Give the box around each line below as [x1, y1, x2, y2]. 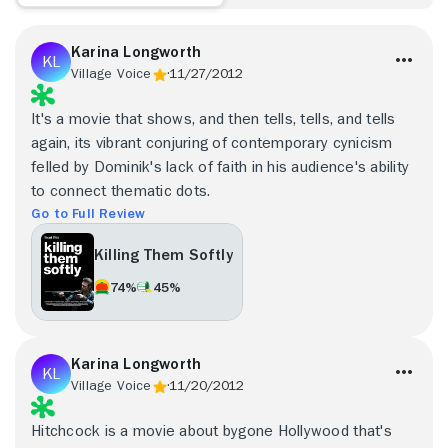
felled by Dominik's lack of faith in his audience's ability [31, 158, 410, 175]
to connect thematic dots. [31, 182, 211, 199]
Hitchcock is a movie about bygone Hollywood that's [31, 422, 392, 439]
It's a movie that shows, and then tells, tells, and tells [31, 110, 396, 127]
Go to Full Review [31, 205, 146, 220]
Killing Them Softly [94, 247, 233, 264]
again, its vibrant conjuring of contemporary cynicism [31, 134, 393, 151]
